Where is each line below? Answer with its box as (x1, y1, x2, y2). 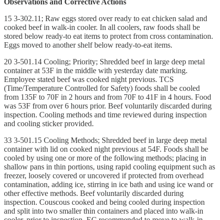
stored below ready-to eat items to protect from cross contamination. (4, 31, 213, 40)
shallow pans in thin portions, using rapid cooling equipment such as (4, 162, 215, 171)
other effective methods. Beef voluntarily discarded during (4, 189, 184, 197)
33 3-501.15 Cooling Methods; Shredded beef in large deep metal (4, 136, 207, 144)
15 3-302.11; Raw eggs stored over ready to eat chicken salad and (4, 14, 207, 23)
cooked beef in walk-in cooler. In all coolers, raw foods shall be (4, 23, 200, 31)
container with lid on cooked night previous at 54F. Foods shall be (4, 144, 208, 153)
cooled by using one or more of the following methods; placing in (4, 153, 206, 162)
